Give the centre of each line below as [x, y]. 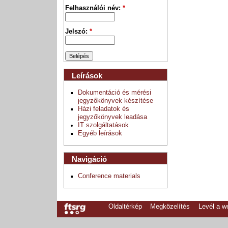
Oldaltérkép [125, 206]
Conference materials [109, 176]
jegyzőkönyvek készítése [116, 101]
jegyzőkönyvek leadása [113, 117]
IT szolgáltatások [104, 125]
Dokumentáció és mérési [115, 93]
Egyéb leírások [100, 134]
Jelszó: [78, 32]
